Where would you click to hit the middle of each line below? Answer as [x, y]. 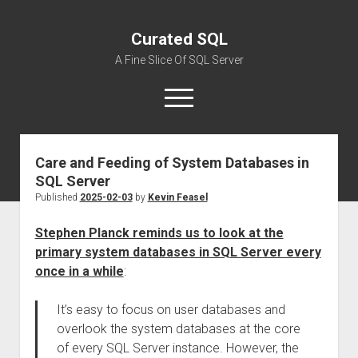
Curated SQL [179, 39]
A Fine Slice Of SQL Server [179, 60]
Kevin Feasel [177, 197]
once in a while [79, 271]
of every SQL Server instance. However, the [177, 348]
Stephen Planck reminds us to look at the [159, 233]
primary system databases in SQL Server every [178, 252]
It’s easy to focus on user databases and [171, 310]
